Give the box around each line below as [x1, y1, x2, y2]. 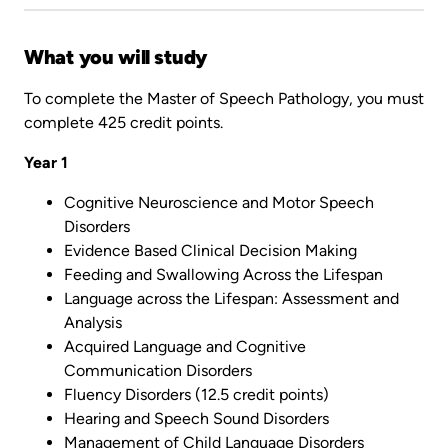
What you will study [24, 44, 207, 69]
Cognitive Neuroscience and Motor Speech [64, 192, 374, 212]
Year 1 [24, 152, 68, 172]
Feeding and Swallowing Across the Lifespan [64, 264, 383, 284]
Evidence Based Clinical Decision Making [64, 240, 357, 260]
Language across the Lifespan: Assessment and [64, 288, 399, 308]
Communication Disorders [64, 360, 252, 380]
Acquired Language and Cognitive [64, 336, 306, 356]
